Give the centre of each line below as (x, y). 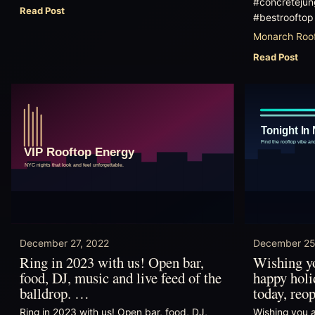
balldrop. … (54, 293)
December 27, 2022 (64, 243)
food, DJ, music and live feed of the (121, 277)
